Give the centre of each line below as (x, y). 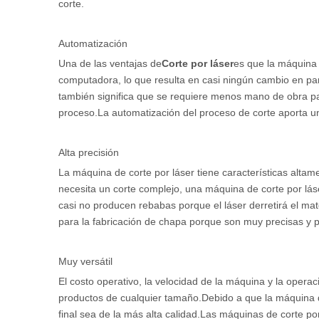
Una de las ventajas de (110, 63)
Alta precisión (89, 152)
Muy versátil (85, 261)
